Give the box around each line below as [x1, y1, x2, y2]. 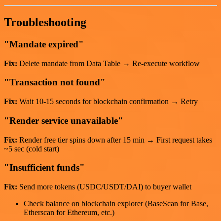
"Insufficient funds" [4, 162, 85, 173]
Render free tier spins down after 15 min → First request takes [17, 135, 212, 144]
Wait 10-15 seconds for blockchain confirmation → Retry [17, 97, 198, 106]
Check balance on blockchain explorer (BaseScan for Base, [24, 199, 208, 208]
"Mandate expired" [4, 38, 84, 49]
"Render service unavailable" [4, 115, 123, 126]
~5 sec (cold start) [4, 144, 59, 153]
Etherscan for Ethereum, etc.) [24, 208, 114, 217]
